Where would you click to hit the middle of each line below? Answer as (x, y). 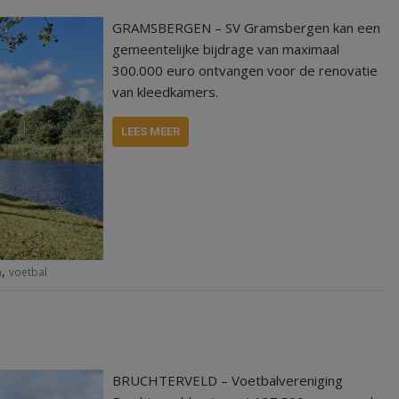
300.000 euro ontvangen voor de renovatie (245, 70)
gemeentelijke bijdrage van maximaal (226, 49)
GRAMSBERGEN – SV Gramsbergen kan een (247, 28)
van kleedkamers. (166, 92)
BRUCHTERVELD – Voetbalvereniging (228, 381)
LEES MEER (151, 131)
